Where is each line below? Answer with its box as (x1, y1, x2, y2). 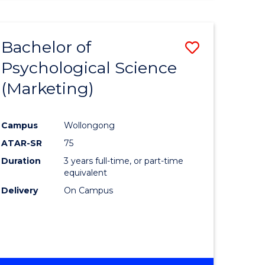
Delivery (1, 185, 38, 196)
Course (199, 80, 247, 98)
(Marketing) (1, 78, 95, 98)
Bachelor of (1, 37, 92, 57)
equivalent (64, 167, 108, 178)
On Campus (64, 185, 114, 196)
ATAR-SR (1, 137, 43, 148)
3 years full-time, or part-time (64, 155, 184, 166)
